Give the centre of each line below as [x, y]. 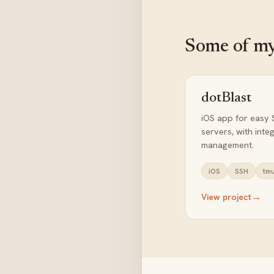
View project [226, 197]
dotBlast [226, 98]
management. [228, 145]
